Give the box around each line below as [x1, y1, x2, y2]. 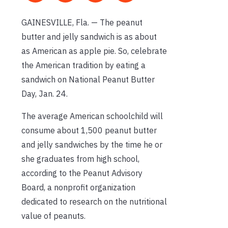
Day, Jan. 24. [21, 88, 68, 99]
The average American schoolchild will [21, 110, 163, 121]
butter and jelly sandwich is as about [21, 31, 157, 42]
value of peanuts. [21, 210, 85, 221]
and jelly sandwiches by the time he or [21, 139, 162, 150]
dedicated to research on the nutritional [21, 196, 167, 207]
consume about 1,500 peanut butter [21, 125, 157, 135]
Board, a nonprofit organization [21, 182, 135, 192]
